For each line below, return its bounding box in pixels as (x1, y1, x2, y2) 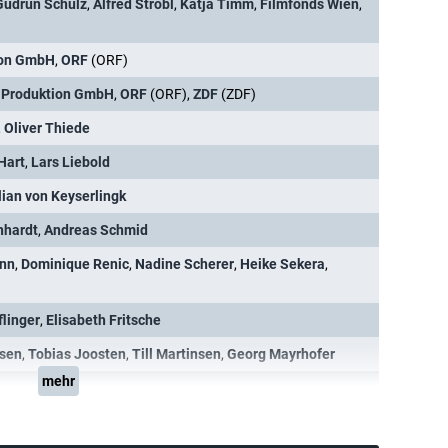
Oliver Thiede (4, 120, 90, 136)
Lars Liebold (31, 154, 110, 170)
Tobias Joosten (28, 346, 126, 362)
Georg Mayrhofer (227, 346, 335, 362)
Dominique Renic (21, 256, 129, 272)
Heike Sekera (240, 256, 325, 272)
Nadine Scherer (135, 256, 234, 272)
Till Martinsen (132, 346, 221, 362)
